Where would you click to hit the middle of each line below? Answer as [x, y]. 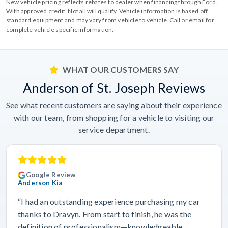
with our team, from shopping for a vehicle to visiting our [114, 117]
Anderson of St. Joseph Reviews [114, 87]
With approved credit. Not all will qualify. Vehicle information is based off [107, 11]
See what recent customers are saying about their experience [114, 105]
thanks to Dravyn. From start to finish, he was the [105, 214]
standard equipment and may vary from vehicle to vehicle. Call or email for [110, 20]
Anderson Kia [40, 182]
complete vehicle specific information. [60, 29]
